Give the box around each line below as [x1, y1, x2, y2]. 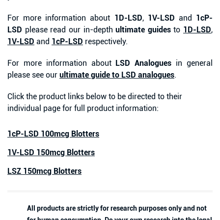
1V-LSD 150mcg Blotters [7, 148, 95, 157]
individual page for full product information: [7, 104, 159, 113]
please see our [7, 70, 59, 80]
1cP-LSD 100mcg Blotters [7, 129, 99, 138]
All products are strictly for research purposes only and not [27, 204, 207, 212]
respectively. [83, 37, 128, 46]
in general [171, 58, 213, 68]
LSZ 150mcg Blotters [7, 166, 82, 176]
